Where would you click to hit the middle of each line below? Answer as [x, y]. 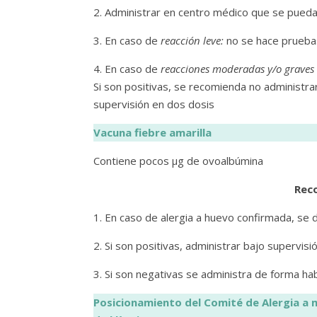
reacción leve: [192, 40]
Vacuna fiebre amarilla [152, 132]
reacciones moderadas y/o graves [237, 69]
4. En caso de [127, 69]
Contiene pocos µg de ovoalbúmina [178, 161]
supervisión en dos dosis [154, 104]
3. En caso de [127, 40]
